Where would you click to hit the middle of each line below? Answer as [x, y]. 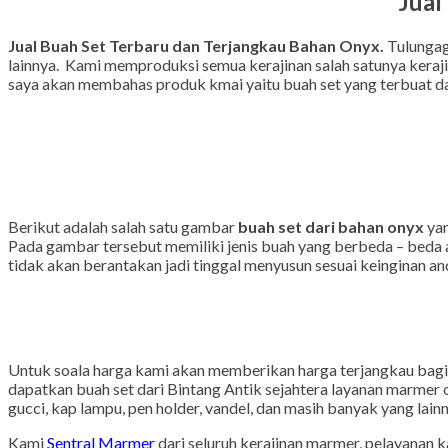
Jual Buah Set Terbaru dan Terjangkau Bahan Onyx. [197, 77]
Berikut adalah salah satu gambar [123, 258]
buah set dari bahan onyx [331, 258]
